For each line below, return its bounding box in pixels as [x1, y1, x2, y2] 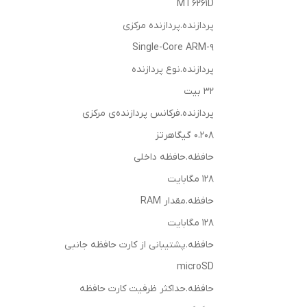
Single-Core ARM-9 [132, 41, 214, 54]
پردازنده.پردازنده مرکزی [123, 19, 214, 32]
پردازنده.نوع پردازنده [132, 63, 214, 76]
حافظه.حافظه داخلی [134, 151, 214, 164]
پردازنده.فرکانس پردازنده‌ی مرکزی [82, 107, 214, 120]
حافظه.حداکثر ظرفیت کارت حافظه [79, 282, 214, 295]
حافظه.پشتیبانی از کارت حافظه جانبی [64, 238, 214, 251]
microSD [177, 260, 214, 273]
